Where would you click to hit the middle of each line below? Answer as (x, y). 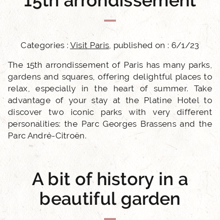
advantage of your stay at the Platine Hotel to (110, 100)
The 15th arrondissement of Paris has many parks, (110, 65)
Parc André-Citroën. (47, 136)
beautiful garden (110, 198)
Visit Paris (90, 45)
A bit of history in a (110, 179)
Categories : (45, 45)
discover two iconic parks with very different (110, 112)
